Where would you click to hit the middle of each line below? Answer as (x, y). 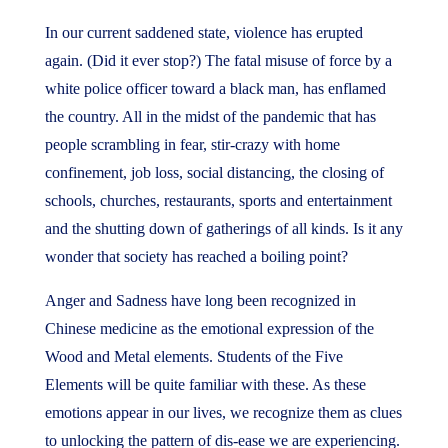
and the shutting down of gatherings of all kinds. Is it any (223, 228)
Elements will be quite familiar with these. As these (205, 384)
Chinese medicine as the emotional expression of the (209, 328)
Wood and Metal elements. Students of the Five (193, 356)
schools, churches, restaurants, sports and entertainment (218, 200)
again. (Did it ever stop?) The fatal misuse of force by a (218, 60)
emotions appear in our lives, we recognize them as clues (223, 412)
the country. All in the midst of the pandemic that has (210, 116)
